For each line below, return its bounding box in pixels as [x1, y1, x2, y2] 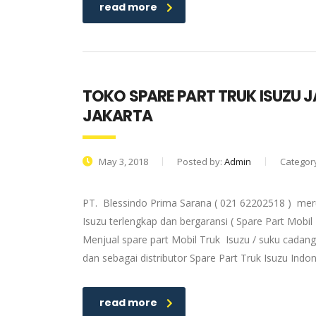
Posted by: [177, 155, 224, 168]
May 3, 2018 [97, 155, 148, 168]
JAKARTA [83, 105, 152, 127]
